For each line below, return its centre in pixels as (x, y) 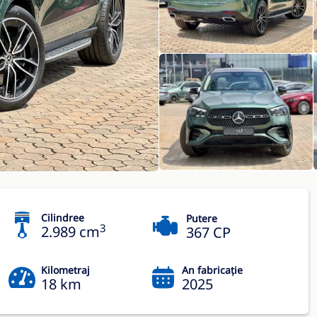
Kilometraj (65, 270)
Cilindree (63, 218)
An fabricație (212, 270)
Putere (202, 218)
